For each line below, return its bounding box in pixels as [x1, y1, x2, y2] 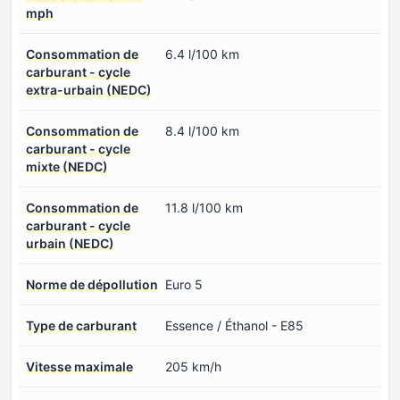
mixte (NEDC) [26, 159, 108, 175]
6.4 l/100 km [165, 46, 239, 62]
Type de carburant [26, 318, 137, 334]
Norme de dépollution [26, 277, 158, 293]
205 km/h [165, 359, 221, 375]
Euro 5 [165, 277, 203, 293]
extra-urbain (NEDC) [26, 82, 152, 98]
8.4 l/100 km [165, 123, 239, 139]
